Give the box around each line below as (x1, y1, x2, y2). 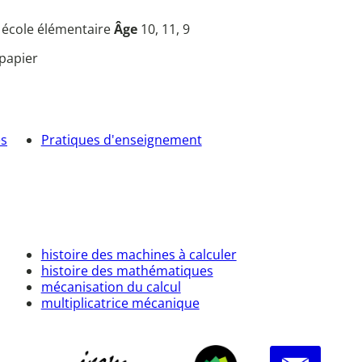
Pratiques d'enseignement (40, 130, 202, 149)
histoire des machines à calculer (40, 246, 237, 264)
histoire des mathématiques (40, 262, 213, 280)
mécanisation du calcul (40, 278, 181, 297)
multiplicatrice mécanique (40, 294, 200, 313)
